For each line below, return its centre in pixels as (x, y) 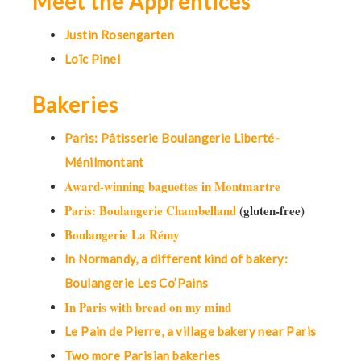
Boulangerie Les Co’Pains (137, 283)
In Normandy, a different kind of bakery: (176, 259)
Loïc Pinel (92, 59)
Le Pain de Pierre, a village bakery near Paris (191, 331)
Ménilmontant (104, 162)
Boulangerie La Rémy (122, 234)
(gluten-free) (270, 210)
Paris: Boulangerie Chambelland (150, 210)
